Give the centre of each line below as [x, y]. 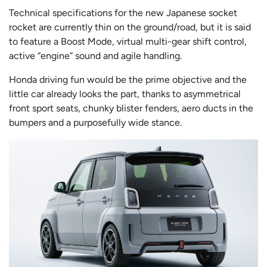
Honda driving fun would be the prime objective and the [128, 79]
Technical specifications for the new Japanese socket [123, 13]
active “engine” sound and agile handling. [97, 55]
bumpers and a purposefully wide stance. [95, 122]
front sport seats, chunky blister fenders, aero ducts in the [131, 108]
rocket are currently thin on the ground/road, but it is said [130, 27]
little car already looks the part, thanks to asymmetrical [125, 94]
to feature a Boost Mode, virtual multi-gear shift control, [128, 41]
